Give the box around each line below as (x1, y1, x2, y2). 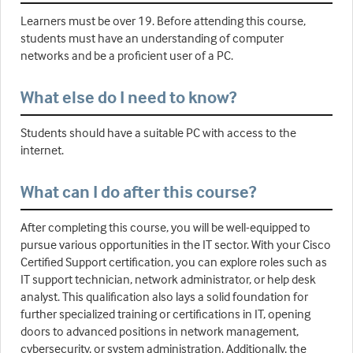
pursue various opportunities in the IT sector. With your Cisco (20, 236, 331, 253)
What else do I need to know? (20, 86, 236, 109)
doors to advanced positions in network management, (20, 323, 299, 340)
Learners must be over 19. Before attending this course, (20, 13, 306, 29)
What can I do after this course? (20, 180, 256, 203)
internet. (20, 142, 64, 158)
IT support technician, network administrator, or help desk (20, 271, 316, 288)
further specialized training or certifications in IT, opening (20, 306, 310, 322)
